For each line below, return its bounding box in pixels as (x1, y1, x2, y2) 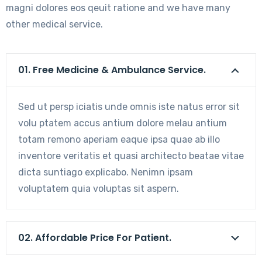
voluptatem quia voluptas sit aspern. (18, 183, 179, 194)
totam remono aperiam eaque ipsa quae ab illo (18, 134, 220, 145)
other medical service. (6, 19, 103, 30)
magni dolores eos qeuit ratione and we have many (6, 2, 230, 13)
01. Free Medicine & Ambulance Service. (18, 63, 206, 77)
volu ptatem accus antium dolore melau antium (18, 118, 227, 129)
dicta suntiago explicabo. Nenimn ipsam (18, 167, 193, 178)
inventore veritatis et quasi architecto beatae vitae (18, 150, 244, 161)
